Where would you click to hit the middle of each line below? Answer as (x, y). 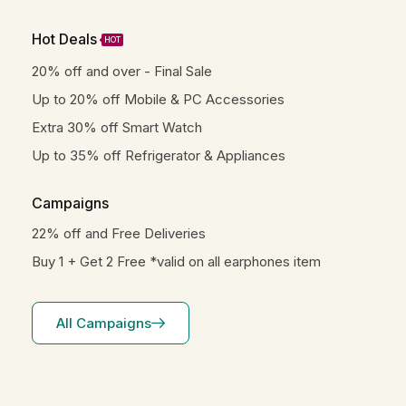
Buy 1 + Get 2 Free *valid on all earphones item (176, 262)
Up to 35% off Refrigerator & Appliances (159, 155)
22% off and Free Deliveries (119, 234)
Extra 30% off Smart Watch (117, 127)
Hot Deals (64, 39)
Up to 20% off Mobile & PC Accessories (158, 99)
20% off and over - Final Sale (122, 71)
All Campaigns (104, 324)
